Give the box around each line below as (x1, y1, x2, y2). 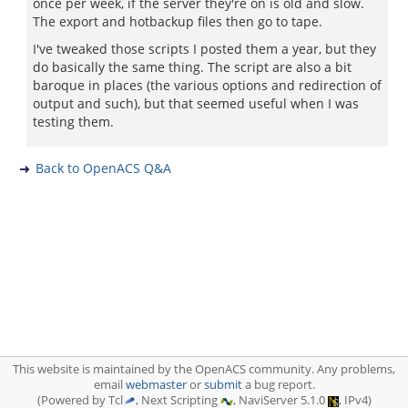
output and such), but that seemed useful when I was (33, 95, 359, 112)
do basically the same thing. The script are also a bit (33, 58, 352, 76)
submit (203, 377, 242, 393)
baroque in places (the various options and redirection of (33, 76, 382, 94)
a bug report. (241, 377, 315, 393)
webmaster (125, 377, 187, 393)
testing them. (33, 113, 114, 130)
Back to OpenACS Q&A (36, 159, 171, 177)
